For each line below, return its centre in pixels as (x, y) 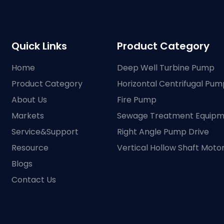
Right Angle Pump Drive (163, 131)
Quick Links (39, 46)
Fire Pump (136, 99)
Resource (30, 147)
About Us (29, 99)
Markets (28, 115)
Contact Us (34, 179)
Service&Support (45, 131)
